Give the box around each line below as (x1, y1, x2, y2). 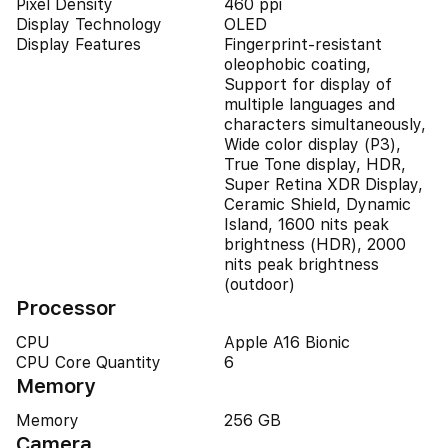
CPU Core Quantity (16, 353, 161, 372)
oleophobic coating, (224, 55, 371, 74)
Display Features (16, 35, 141, 54)
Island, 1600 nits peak (224, 215, 389, 234)
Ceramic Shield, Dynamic (224, 195, 411, 214)
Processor (16, 296, 116, 320)
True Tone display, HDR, (224, 155, 406, 174)
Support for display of (224, 75, 392, 94)
